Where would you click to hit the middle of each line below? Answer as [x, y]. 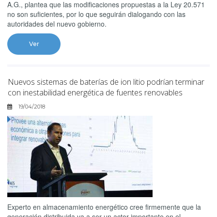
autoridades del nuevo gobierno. [57, 23]
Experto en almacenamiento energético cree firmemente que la [104, 207]
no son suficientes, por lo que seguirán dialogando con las [96, 14]
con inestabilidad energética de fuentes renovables [95, 92]
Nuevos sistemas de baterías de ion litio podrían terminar [106, 82]
